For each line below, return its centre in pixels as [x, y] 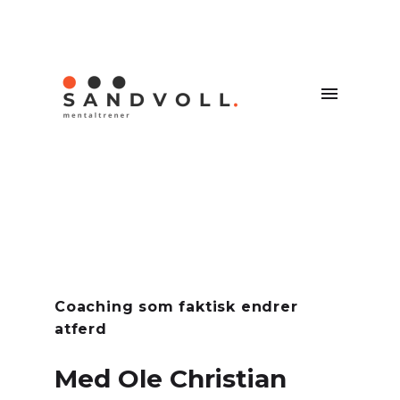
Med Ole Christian [171, 379]
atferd [81, 329]
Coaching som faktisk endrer [176, 307]
